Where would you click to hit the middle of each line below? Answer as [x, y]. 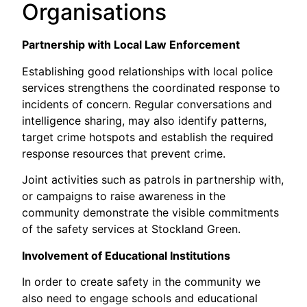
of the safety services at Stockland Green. [132, 229]
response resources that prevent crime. [126, 153]
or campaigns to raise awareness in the [124, 196]
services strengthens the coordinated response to [151, 87]
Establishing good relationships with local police [148, 71]
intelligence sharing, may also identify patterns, [145, 120]
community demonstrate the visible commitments [151, 213]
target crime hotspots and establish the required [148, 137]
